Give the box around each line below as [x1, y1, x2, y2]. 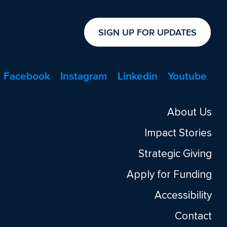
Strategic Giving [138, 147, 212, 160]
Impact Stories [144, 127, 212, 139]
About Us [167, 106, 212, 119]
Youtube [168, 70, 207, 82]
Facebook [4, 70, 50, 82]
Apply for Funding [127, 168, 212, 181]
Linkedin [118, 70, 158, 82]
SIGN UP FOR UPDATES [98, 27, 197, 37]
